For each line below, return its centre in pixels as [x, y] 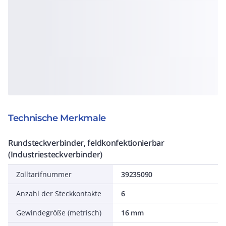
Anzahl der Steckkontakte [59, 193]
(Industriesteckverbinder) [55, 154]
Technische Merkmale [57, 118]
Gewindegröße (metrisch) [59, 213]
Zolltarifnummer [44, 174]
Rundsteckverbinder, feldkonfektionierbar [86, 143]
